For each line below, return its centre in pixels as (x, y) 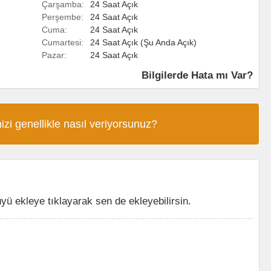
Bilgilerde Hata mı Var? (197, 75)
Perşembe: (63, 17)
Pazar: (54, 55)
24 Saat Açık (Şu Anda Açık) (143, 42)
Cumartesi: (63, 42)
